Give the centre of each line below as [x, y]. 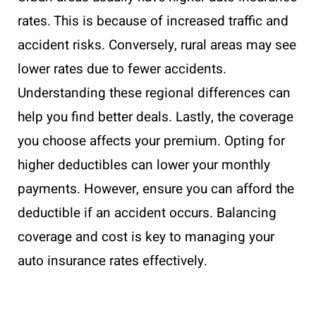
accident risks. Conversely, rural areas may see [157, 45]
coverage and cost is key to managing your [146, 237]
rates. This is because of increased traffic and [153, 21]
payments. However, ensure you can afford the [156, 189]
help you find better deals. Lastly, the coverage [156, 117]
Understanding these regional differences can [154, 93]
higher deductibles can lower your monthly [144, 165]
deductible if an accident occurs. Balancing [147, 213]
